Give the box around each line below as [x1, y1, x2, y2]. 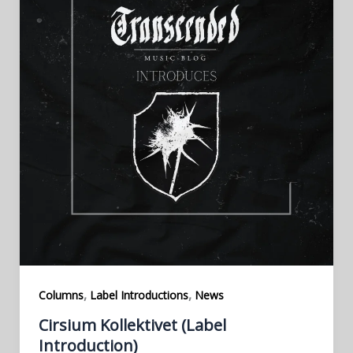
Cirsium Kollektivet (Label [38, 314, 226, 336]
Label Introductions [89, 288, 188, 303]
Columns [38, 288, 84, 303]
